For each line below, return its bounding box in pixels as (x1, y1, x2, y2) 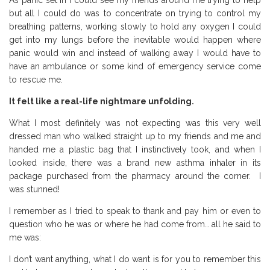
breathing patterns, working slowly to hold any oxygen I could (9, 22, 261, 32)
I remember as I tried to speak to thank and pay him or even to (9, 206, 261, 216)
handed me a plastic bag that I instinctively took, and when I (9, 145, 261, 155)
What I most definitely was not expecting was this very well (9, 118, 261, 128)
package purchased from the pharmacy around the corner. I (9, 171, 261, 181)
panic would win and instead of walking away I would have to (9, 48, 261, 58)
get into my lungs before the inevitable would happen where (9, 35, 261, 45)
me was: (9, 233, 41, 243)
